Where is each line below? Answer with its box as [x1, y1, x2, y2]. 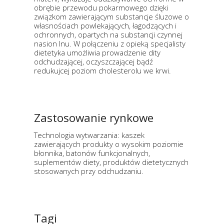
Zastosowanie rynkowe [34, 110, 153, 126]
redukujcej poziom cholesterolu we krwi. [34, 65, 171, 76]
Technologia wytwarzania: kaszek [34, 130, 144, 140]
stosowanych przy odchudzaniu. [34, 166, 143, 176]
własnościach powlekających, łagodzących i [34, 20, 176, 31]
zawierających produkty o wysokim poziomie [34, 139, 183, 149]
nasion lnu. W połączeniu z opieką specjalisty [34, 38, 185, 49]
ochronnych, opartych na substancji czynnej [34, 29, 182, 40]
